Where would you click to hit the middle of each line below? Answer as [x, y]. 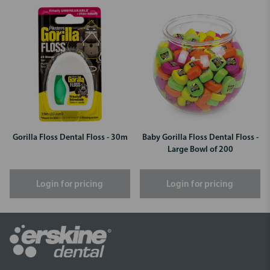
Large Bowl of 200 [200, 149]
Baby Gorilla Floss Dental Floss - [200, 137]
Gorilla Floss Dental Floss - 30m [70, 137]
